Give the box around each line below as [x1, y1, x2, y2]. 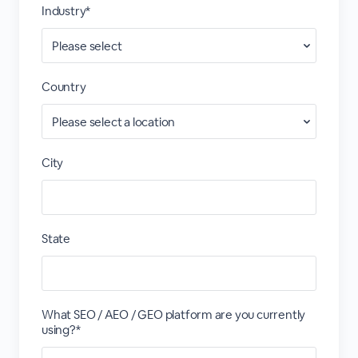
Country [41, 79, 86, 94]
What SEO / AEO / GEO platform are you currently [41, 307, 306, 322]
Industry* [41, 3, 91, 18]
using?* [41, 322, 81, 337]
